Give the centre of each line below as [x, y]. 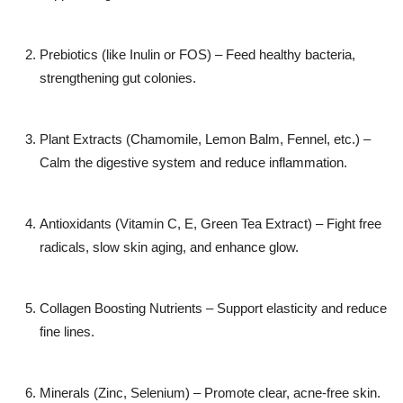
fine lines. [67, 332]
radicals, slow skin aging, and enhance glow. [169, 247]
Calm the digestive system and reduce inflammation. [193, 163]
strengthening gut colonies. [118, 78]
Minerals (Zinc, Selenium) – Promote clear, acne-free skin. [210, 393]
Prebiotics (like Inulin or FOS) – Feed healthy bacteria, [197, 55]
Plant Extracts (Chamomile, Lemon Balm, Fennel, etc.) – [205, 139]
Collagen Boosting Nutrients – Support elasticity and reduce [213, 309]
